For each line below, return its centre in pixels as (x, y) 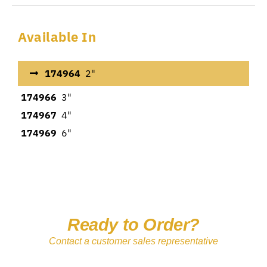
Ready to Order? (133, 225)
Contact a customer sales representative (133, 241)
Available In (57, 37)
